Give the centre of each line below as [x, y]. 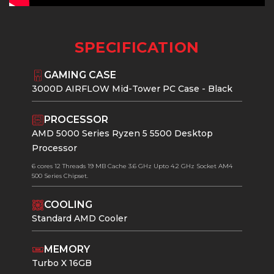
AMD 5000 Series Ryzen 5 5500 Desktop [123, 134]
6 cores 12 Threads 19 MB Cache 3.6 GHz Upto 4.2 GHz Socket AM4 [132, 166]
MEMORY [67, 250]
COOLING [68, 205]
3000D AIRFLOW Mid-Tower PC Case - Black [132, 89]
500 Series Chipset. [60, 176]
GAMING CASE [80, 75]
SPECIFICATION [137, 48]
